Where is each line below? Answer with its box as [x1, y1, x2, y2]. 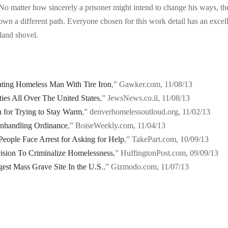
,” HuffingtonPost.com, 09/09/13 [113, 149, 219, 158]
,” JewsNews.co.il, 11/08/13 [100, 94, 190, 103]
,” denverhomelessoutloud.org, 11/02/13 [82, 107, 211, 117]
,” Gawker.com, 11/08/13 [111, 80, 193, 89]
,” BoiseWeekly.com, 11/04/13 [68, 121, 166, 130]
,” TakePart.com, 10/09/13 [124, 135, 209, 144]
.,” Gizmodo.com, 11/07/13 [101, 162, 189, 172]
